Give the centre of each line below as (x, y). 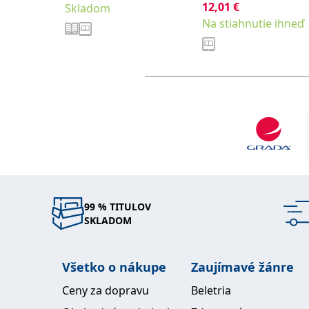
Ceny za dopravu (106, 291)
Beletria (211, 291)
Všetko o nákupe (114, 267)
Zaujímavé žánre (242, 267)
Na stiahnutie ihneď (253, 24)
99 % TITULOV (118, 206)
